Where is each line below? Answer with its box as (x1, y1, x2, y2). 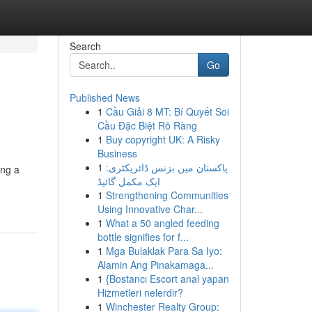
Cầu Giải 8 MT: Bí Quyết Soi (105, 104, 229, 118)
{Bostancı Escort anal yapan (105, 272, 229, 286)
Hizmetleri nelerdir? (97, 286, 183, 299)
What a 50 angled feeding (105, 216, 219, 230)
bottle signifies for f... (97, 230, 189, 244)
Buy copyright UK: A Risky (105, 132, 220, 146)
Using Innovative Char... (97, 202, 203, 216)
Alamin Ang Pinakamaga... (97, 258, 214, 272)
